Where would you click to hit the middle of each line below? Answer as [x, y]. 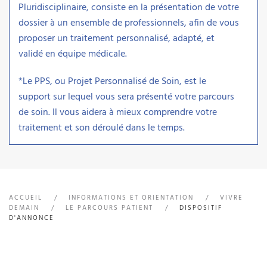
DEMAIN [24, 208]
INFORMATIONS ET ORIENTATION [131, 198]
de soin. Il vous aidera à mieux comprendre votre [118, 112]
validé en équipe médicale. [73, 54]
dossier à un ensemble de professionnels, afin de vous [129, 23]
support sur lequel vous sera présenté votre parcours [126, 97]
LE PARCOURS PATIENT [109, 208]
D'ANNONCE [32, 218]
